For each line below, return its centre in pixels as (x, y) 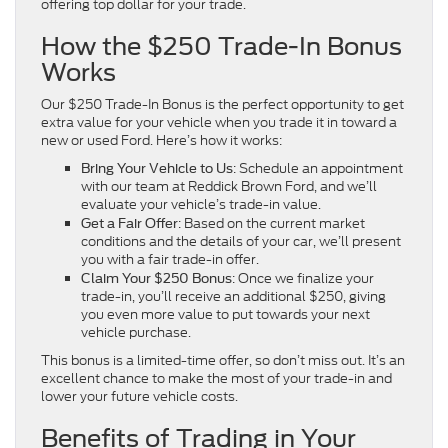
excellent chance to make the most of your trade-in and (216, 378)
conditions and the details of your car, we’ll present (241, 241)
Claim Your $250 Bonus (156, 278)
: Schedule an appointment (318, 168)
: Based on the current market (271, 223)
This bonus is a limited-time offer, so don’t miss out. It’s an (223, 360)
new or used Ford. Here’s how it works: (161, 140)
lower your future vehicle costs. (139, 396)
